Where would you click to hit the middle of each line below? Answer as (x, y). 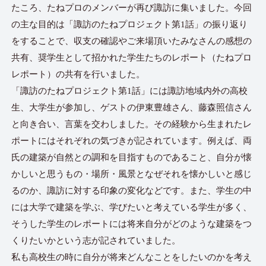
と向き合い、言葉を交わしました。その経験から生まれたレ (132, 124)
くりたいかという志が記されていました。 (96, 240)
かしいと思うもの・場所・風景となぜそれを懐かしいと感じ (132, 174)
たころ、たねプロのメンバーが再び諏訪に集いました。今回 (132, 7)
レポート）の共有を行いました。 (78, 74)
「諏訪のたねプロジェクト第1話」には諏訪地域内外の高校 (130, 91)
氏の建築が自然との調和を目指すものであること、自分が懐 (132, 157)
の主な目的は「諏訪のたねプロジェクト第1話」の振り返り (130, 24)
